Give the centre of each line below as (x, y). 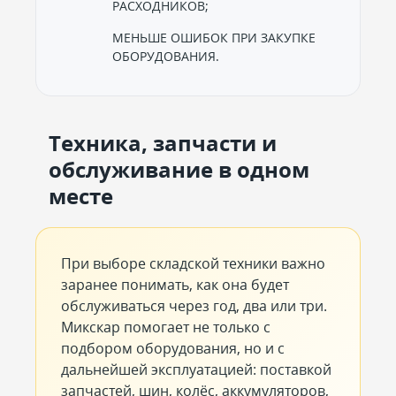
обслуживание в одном (179, 169)
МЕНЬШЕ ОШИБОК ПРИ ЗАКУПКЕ (214, 38)
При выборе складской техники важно (193, 263)
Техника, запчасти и (163, 143)
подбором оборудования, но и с (173, 348)
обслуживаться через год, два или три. (194, 306)
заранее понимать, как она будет (175, 285)
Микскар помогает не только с (166, 327)
